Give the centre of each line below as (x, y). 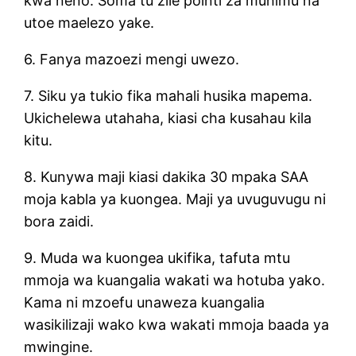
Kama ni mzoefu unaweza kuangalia (145, 302)
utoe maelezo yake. (89, 22)
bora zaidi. (59, 221)
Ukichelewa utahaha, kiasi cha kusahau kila (168, 118)
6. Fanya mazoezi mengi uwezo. (132, 59)
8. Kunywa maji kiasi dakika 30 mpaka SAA (166, 176)
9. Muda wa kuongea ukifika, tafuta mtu (157, 257)
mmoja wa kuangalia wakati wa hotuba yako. (175, 280)
